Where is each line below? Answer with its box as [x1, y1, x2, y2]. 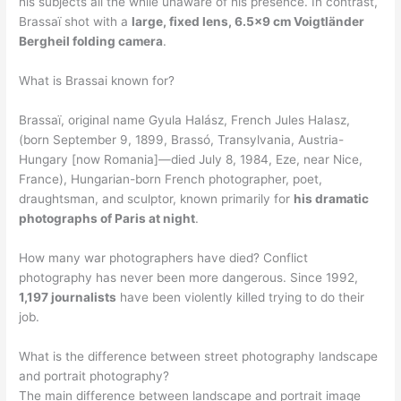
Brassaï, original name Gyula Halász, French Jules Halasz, [19, 112, 351, 127]
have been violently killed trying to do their [116, 289, 365, 304]
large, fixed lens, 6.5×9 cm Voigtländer [132, 14, 365, 30]
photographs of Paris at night [19, 210, 196, 226]
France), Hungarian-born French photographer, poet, [19, 171, 323, 186]
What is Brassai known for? [19, 73, 175, 89]
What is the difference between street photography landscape [19, 348, 379, 363]
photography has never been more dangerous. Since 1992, [19, 269, 359, 285]
